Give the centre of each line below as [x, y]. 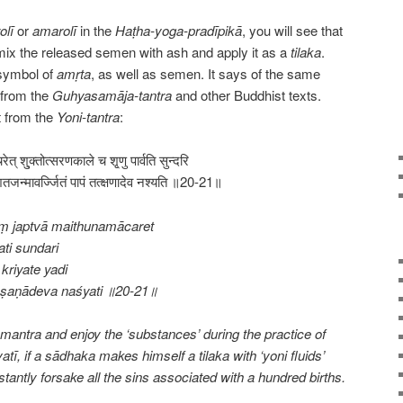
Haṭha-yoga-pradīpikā [179, 30]
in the [96, 30]
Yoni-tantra [88, 116]
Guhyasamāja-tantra [112, 94]
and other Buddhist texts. [246, 94]
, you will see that [292, 30]
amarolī [54, 30]
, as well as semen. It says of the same [206, 73]
